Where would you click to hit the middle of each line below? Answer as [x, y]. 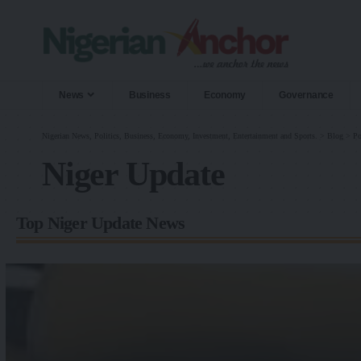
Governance [306, 95]
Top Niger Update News [101, 222]
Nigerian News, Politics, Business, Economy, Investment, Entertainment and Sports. [180, 135]
